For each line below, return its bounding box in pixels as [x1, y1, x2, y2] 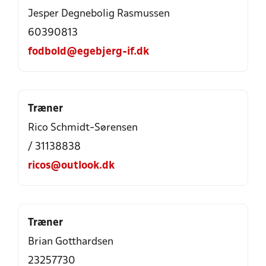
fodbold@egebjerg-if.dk [28, 47, 149, 57]
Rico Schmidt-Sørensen [28, 123, 138, 133]
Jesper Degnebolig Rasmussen [28, 9, 170, 19]
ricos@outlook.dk [28, 161, 115, 171]
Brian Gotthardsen [28, 237, 113, 247]
